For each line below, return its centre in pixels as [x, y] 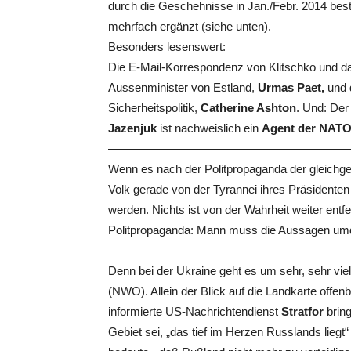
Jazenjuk [132, 128]
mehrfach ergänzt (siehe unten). [190, 26]
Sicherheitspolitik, [154, 108]
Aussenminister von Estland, [183, 87]
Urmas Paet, [291, 87]
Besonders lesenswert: [167, 47]
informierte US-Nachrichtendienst [195, 311]
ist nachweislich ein [209, 128]
